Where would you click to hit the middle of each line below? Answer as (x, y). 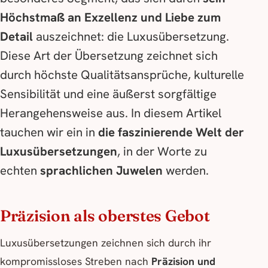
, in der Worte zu (162, 151)
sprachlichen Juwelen (101, 170)
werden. (186, 170)
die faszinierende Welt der (171, 132)
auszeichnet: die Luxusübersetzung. (131, 36)
